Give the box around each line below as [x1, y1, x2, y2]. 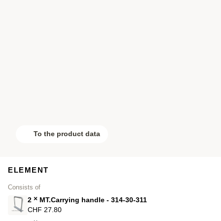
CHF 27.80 [28, 206, 62, 214]
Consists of [8, 183, 40, 191]
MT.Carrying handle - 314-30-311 [37, 196, 147, 204]
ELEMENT [8, 165, 49, 174]
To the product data [34, 130, 100, 138]
